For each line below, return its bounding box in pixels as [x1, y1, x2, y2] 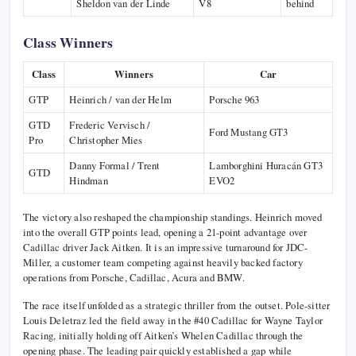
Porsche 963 [209, 92, 260, 107]
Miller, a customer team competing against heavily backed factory [23, 255, 303, 270]
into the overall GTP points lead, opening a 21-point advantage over [23, 225, 308, 240]
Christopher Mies [69, 133, 143, 148]
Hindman [69, 173, 108, 188]
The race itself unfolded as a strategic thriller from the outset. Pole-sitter [23, 298, 331, 313]
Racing [23, 328, 54, 343]
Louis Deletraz [23, 313, 87, 328]
